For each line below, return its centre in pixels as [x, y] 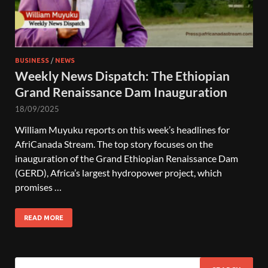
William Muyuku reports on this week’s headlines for [122, 129]
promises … [38, 187]
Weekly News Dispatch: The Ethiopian [122, 75]
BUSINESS [32, 60]
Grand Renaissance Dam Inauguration [121, 92]
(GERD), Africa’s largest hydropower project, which [118, 172]
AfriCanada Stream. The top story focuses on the [114, 144]
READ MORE [44, 217]
